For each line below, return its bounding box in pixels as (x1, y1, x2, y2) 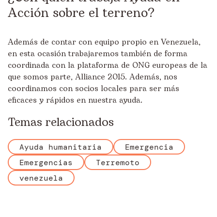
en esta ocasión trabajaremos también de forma (8, 48, 187, 60)
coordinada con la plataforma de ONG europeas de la (8, 60, 207, 71)
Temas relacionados (8, 114, 114, 131)
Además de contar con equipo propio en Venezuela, (8, 36, 201, 48)
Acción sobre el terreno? (8, 3, 155, 23)
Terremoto (96, 157, 139, 168)
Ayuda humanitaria (19, 141, 102, 152)
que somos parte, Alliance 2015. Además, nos (8, 71, 177, 83)
